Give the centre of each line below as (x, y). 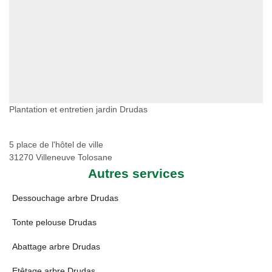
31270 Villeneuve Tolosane (61, 157)
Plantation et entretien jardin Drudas (78, 109)
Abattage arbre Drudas (56, 246)
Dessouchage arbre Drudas (65, 198)
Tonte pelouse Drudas (54, 222)
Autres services (136, 173)
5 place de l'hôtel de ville (56, 144)
